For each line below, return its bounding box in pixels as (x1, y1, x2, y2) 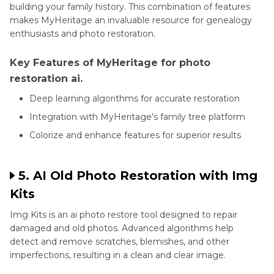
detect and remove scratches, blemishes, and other (10, 236, 229, 248)
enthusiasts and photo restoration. (10, 28, 155, 40)
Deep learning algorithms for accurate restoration (29, 93, 240, 105)
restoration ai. (10, 73, 83, 85)
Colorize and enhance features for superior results (29, 130, 241, 141)
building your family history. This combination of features (10, 1, 250, 13)
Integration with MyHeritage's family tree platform (29, 111, 245, 123)
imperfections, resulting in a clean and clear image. (10, 250, 226, 261)
